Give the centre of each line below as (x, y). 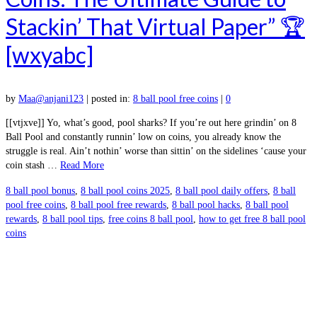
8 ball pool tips (73, 219)
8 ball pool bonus (40, 190)
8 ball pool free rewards (119, 204)
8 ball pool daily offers (221, 190)
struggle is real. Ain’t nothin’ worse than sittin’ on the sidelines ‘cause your (156, 151)
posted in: (112, 98)
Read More (82, 165)
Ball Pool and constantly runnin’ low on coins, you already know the (143, 137)
